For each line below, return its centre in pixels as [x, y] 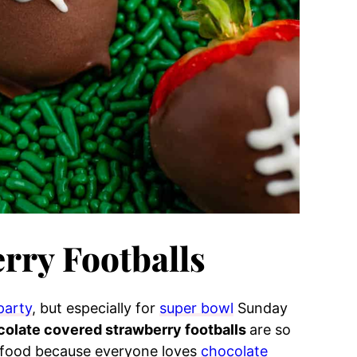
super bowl [196, 308]
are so [270, 330]
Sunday [261, 308]
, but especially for [96, 308]
